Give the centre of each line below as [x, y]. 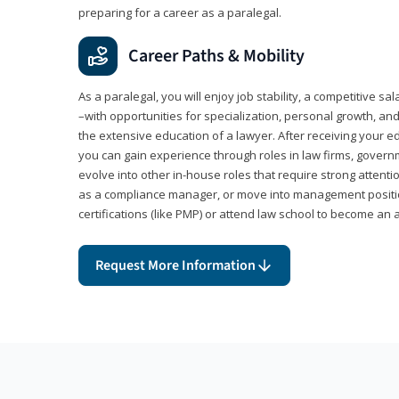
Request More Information [175, 265]
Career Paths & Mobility [216, 56]
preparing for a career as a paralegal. [180, 12]
